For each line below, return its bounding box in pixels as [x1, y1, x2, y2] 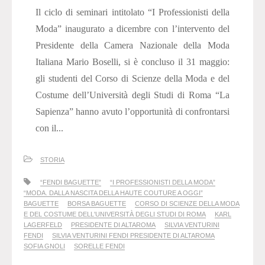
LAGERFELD [24, 221, 62, 229]
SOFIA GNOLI [24, 243, 65, 250]
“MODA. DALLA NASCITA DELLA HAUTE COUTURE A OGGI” [24, 189, 203, 197]
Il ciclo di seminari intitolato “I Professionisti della [35, 7, 230, 18]
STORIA [40, 156, 64, 164]
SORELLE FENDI [74, 243, 125, 250]
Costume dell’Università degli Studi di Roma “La [35, 90, 230, 101]
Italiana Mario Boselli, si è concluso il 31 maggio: [35, 57, 230, 67]
